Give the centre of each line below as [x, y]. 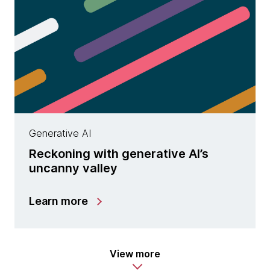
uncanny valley [73, 168]
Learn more [58, 201]
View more [135, 254]
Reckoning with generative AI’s [119, 154]
